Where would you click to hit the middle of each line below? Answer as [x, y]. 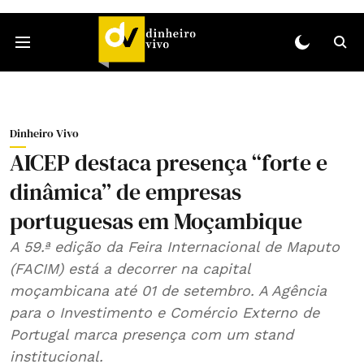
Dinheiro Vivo [44, 133]
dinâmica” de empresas [126, 192]
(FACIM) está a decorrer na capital [130, 269]
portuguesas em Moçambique [156, 221]
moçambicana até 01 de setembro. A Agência [168, 290]
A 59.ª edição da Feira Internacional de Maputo [175, 247]
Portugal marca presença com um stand [152, 334]
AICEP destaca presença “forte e [169, 162]
